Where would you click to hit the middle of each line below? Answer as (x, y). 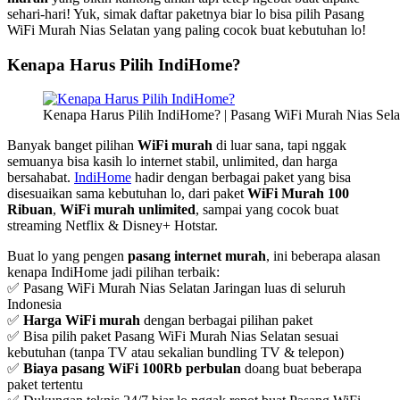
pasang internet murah (197, 256)
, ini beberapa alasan (323, 256)
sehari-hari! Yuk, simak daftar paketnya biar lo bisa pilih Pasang (186, 13)
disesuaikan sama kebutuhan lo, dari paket (127, 194)
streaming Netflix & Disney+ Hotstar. (112, 226)
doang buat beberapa (301, 369)
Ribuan (30, 210)
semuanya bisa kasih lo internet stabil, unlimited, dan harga (172, 162)
